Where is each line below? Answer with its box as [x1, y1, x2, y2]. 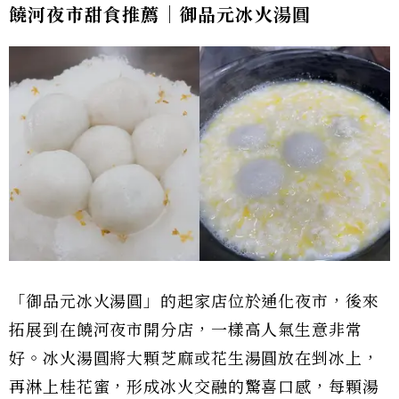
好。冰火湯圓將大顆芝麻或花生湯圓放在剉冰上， [9, 349, 379, 369]
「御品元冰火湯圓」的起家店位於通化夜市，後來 [9, 292, 379, 312]
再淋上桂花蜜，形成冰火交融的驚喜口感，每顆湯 [9, 378, 379, 397]
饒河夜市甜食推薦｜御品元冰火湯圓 [9, 4, 312, 27]
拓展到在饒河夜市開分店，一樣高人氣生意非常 [9, 321, 362, 340]
